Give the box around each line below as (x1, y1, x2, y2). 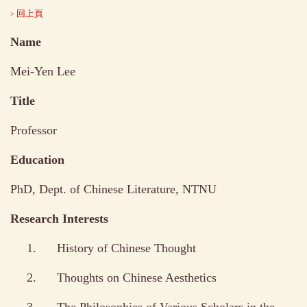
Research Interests (10, 211, 108, 225)
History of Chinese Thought (56, 241, 196, 255)
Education (10, 152, 64, 167)
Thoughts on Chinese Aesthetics (56, 270, 217, 284)
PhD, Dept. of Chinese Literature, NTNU (10, 182, 217, 196)
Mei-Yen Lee (10, 64, 75, 78)
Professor (10, 123, 57, 137)
